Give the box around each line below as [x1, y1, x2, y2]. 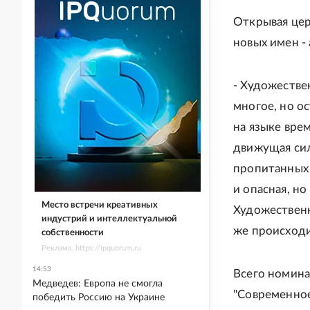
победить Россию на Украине [33, 293, 165, 302]
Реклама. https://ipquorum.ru [41, 244, 141, 252]
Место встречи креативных [41, 200, 158, 210]
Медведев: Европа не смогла [33, 279, 163, 289]
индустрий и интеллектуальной [41, 214, 177, 224]
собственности [41, 228, 104, 237]
